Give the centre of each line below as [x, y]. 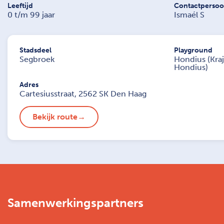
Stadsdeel [35, 50]
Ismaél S [189, 14]
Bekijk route [55, 116]
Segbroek [37, 59]
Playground [193, 50]
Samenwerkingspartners [75, 202]
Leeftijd [20, 5]
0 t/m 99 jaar [31, 14]
